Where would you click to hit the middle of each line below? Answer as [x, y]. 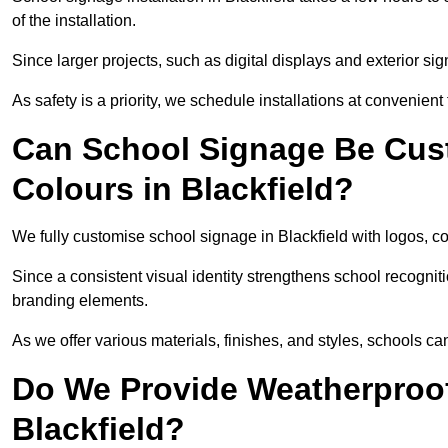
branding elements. [82, 301]
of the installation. [74, 21]
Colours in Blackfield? [183, 189]
